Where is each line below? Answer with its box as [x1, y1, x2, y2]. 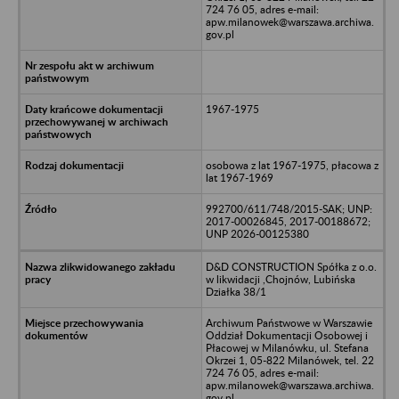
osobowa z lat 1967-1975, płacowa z [205, 158, 379, 172]
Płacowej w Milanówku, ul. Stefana [205, 340, 369, 354]
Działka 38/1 [205, 284, 266, 298]
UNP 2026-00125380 [205, 226, 309, 240]
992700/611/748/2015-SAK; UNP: [205, 201, 372, 216]
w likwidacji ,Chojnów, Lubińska [205, 272, 355, 286]
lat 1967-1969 [205, 170, 273, 184]
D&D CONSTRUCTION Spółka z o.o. [205, 259, 377, 273]
